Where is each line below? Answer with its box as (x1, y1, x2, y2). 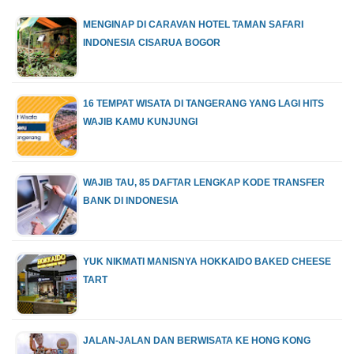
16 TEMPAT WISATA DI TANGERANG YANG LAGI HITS (83, 98, 324, 110)
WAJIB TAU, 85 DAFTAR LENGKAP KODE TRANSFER (83, 177, 325, 189)
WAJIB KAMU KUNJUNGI (83, 116, 198, 128)
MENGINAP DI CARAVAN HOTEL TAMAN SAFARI (83, 19, 303, 31)
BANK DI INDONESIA (83, 195, 179, 207)
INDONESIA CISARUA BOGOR (83, 37, 220, 49)
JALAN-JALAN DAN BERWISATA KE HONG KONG (83, 335, 311, 347)
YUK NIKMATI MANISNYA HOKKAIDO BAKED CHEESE (83, 256, 331, 268)
